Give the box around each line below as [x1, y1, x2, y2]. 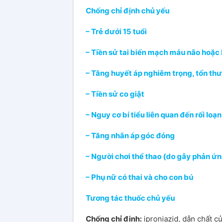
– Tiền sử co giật [86, 89, 144, 99]
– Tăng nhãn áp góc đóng [86, 130, 175, 140]
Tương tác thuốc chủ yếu [86, 193, 175, 203]
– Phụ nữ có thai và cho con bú [86, 172, 193, 182]
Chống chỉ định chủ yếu [86, 5, 169, 15]
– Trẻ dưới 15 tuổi [86, 26, 147, 36]
